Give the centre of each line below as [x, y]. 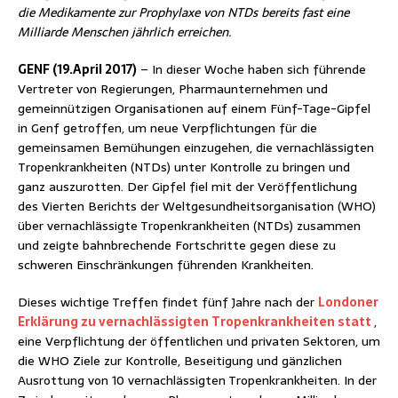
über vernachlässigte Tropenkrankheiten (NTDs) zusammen [189, 225]
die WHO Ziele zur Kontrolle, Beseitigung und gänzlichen [180, 360]
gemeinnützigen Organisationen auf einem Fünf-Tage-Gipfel [194, 108]
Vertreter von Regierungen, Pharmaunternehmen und [173, 88]
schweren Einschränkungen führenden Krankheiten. [166, 264]
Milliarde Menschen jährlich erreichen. [125, 32]
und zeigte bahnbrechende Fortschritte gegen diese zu [177, 245]
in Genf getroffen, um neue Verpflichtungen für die [167, 127]
